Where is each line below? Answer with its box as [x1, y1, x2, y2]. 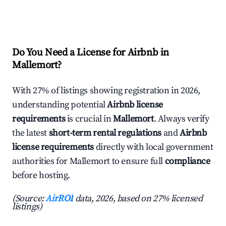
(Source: [12, 193, 46, 205]
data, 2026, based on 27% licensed [73, 193, 203, 205]
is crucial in [65, 113, 114, 125]
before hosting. [12, 169, 70, 182]
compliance [164, 155, 210, 167]
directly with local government [94, 141, 213, 153]
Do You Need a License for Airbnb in [12, 46, 169, 60]
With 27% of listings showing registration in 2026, [12, 85, 201, 97]
